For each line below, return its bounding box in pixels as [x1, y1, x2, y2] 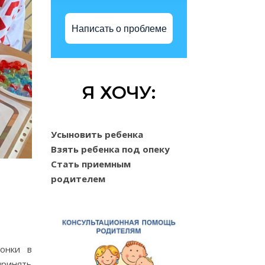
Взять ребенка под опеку [51, 143, 170, 155]
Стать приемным [51, 158, 131, 170]
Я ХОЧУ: [82, 82, 156, 104]
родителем [51, 173, 105, 185]
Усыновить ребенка [51, 128, 143, 140]
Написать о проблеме [71, 23, 167, 34]
